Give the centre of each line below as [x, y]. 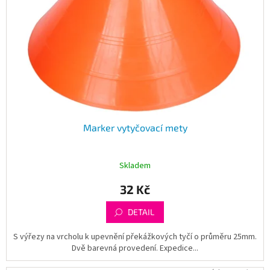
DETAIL [141, 212]
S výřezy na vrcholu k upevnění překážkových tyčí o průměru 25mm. [135, 237]
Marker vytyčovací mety [135, 128]
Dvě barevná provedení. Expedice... [135, 249]
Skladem [135, 165]
